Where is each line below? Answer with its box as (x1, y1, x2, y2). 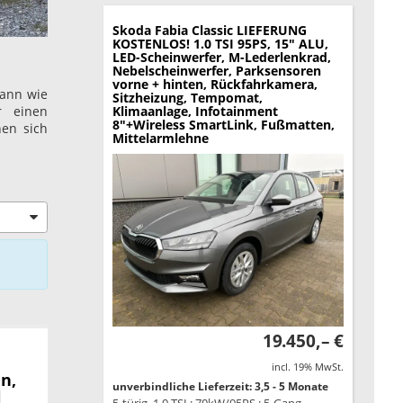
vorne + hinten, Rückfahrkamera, (112, 75, 318, 93)
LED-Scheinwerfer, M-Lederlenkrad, (112, 48, 331, 66)
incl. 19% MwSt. (271, 360, 344, 374)
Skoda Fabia (112, 21, 188, 39)
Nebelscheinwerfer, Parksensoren (112, 61, 321, 79)
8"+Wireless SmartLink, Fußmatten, (112, 115, 335, 133)
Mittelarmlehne (112, 129, 209, 147)
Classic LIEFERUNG (191, 21, 307, 39)
